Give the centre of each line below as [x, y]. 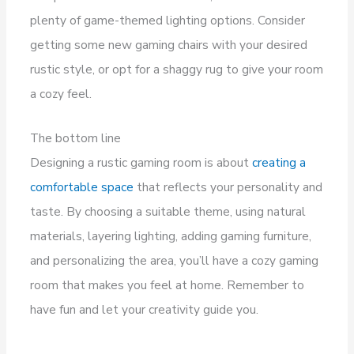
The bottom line [76, 137]
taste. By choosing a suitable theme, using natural [168, 211]
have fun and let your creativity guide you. [145, 309]
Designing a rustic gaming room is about [141, 162]
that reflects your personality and [228, 186]
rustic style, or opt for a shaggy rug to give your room [177, 69]
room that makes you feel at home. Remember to [168, 284]
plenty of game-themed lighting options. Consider [168, 20]
